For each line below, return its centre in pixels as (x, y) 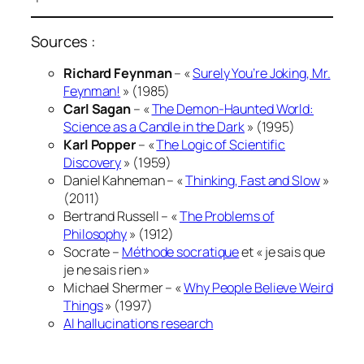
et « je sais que (282, 252)
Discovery (93, 163)
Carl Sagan (97, 109)
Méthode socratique (181, 252)
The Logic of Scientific (221, 145)
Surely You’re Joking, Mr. (262, 74)
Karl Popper (100, 145)
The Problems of (227, 217)
